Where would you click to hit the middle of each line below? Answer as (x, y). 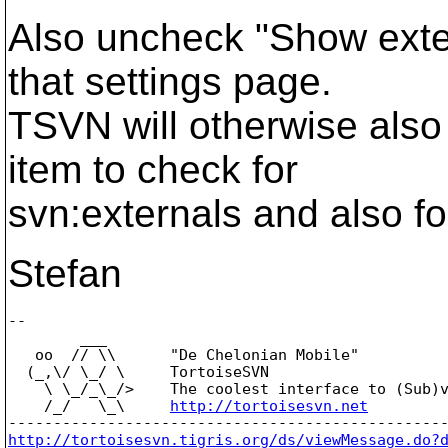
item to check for (153, 169)
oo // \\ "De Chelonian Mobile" (183, 354)
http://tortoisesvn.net (269, 405)
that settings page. (170, 81)
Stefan (65, 273)
